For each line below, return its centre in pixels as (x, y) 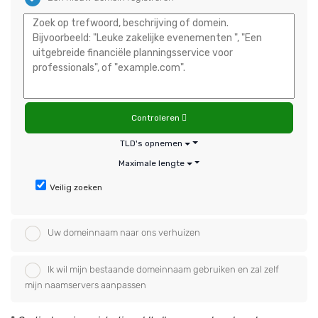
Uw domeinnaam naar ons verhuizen (124, 233)
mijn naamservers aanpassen (86, 285)
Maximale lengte (151, 163)
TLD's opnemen (152, 143)
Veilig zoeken (76, 187)
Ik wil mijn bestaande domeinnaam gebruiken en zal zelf (163, 270)
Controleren (157, 118)
